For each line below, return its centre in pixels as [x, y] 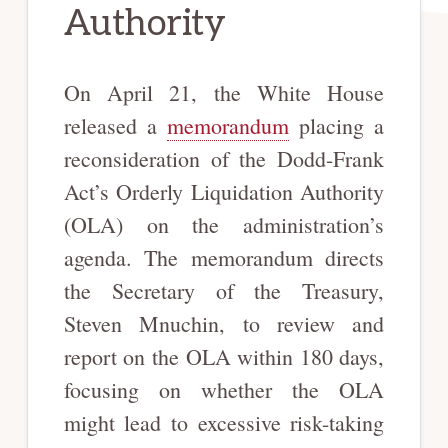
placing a [337, 125]
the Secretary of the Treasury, [224, 290]
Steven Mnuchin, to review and [224, 323]
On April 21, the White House [224, 92]
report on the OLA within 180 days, [224, 356]
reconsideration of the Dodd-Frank [224, 158]
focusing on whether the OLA [224, 389]
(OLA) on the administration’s [224, 224]
